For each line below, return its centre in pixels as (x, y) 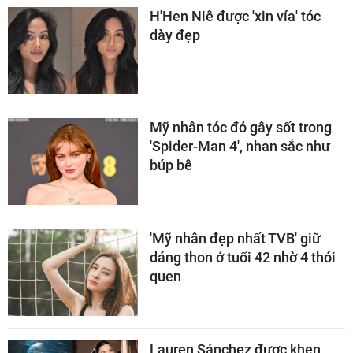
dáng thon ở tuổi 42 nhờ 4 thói (243, 257)
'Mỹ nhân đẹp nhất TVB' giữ (235, 238)
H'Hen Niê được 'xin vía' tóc (235, 16)
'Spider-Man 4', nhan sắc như (240, 146)
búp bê (171, 165)
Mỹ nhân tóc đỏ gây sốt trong (241, 127)
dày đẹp (175, 35)
